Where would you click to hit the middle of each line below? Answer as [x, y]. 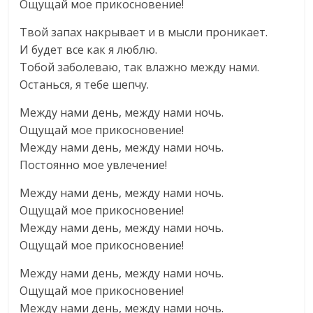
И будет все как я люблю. [89, 50]
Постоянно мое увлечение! [94, 165]
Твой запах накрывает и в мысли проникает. [144, 32]
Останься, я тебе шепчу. [85, 85]
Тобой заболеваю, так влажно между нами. [140, 67]
